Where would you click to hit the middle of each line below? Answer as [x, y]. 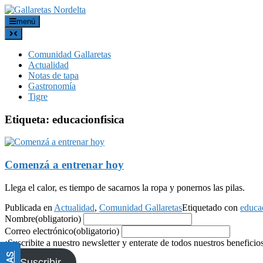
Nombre [20, 218]
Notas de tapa [53, 75]
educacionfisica [88, 119]
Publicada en [29, 207]
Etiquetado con [211, 207]
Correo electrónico [39, 231]
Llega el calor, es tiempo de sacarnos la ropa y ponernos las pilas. [125, 187]
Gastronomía [52, 86]
